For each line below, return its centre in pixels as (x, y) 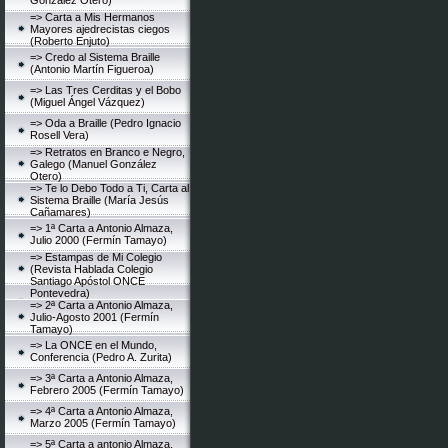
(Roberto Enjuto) (70, 41)
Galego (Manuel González (93, 164)
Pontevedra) (60, 293)
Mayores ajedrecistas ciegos (100, 29)
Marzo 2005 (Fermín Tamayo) (103, 423)
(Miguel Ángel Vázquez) (87, 102)
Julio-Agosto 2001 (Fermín (94, 317)
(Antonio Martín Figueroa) (92, 69)
